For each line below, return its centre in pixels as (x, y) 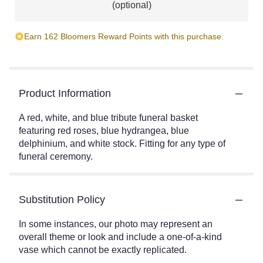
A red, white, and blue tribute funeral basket (108, 118)
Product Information (65, 93)
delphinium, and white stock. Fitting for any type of (122, 144)
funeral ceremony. (56, 156)
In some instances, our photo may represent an (116, 224)
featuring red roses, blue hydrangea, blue (104, 131)
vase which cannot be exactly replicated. (103, 250)
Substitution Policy (62, 200)
